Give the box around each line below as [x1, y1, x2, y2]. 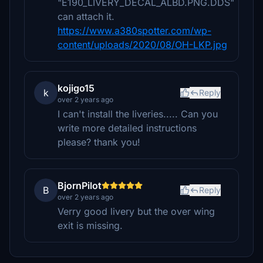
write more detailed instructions [58, 122, 197, 134]
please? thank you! [58, 136, 140, 148]
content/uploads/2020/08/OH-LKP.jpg [58, 39, 227, 50]
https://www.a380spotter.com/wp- [58, 25, 211, 36]
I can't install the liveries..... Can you [58, 108, 218, 120]
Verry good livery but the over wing [58, 205, 215, 217]
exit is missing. [58, 220, 123, 231]
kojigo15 [58, 82, 95, 94]
